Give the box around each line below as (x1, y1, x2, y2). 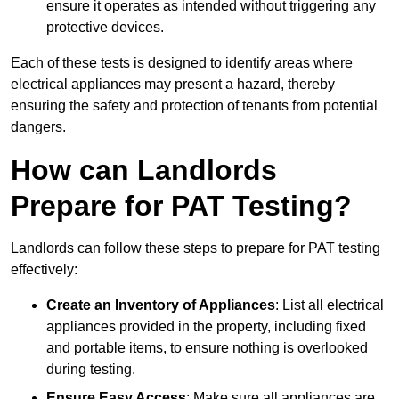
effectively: (11, 262, 77, 278)
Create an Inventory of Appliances (46, 297, 275, 313)
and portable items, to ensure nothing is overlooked (46, 340, 368, 356)
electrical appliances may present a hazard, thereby (11, 77, 335, 93)
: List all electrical (275, 297, 384, 313)
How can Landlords (11, 154, 277, 187)
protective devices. (46, 20, 164, 36)
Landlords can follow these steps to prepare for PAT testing (11, 240, 380, 256)
